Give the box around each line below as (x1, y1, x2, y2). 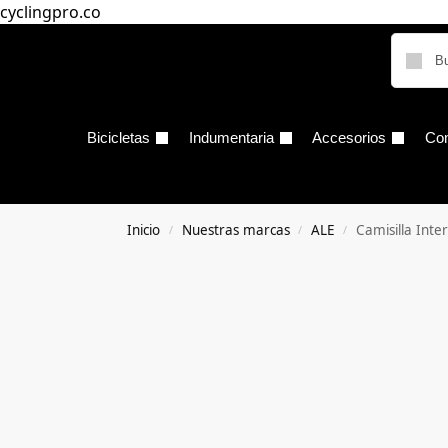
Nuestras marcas (181, 221, 290, 239)
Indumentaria (188, 129, 274, 146)
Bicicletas (87, 129, 150, 146)
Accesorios (312, 129, 386, 146)
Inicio (127, 221, 161, 239)
